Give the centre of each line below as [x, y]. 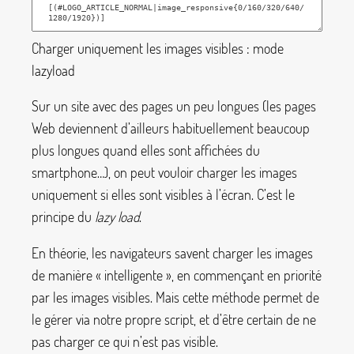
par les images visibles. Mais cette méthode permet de [175, 297]
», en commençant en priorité [244, 275]
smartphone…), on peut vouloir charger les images [164, 173]
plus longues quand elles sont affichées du [146, 151]
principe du [63, 217]
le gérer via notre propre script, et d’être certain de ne [174, 319]
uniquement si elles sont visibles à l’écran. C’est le [163, 195]
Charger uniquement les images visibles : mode [158, 48]
